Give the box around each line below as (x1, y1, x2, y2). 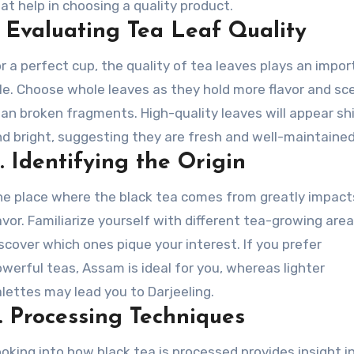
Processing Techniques (9, 307, 246, 329)
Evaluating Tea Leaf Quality (6, 21, 307, 43)
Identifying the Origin (11, 152, 247, 174)
